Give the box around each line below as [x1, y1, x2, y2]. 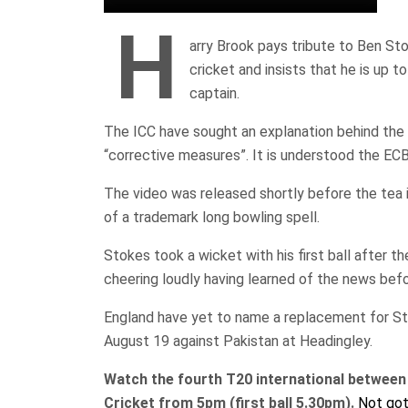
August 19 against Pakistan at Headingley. [104, 331, 372, 350]
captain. [189, 84, 240, 102]
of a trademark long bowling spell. [104, 208, 320, 226]
